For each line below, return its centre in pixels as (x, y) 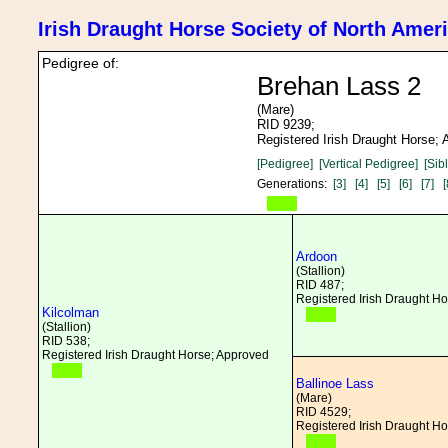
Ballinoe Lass (335, 383)
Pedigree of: (80, 63)
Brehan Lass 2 (339, 86)
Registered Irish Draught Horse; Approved (155, 355)
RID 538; (66, 341)
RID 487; (320, 285)
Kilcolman (70, 312)
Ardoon (316, 256)
